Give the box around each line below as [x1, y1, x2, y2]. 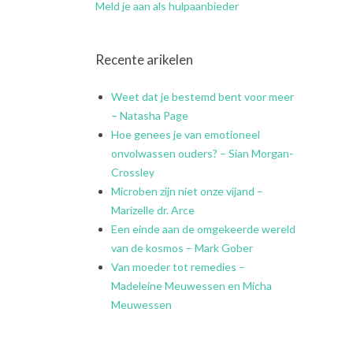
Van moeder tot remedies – [111, 260, 245, 274]
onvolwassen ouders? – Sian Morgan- [111, 147, 293, 161]
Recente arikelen [95, 50, 193, 68]
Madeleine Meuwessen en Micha [111, 279, 272, 293]
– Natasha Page [111, 109, 188, 123]
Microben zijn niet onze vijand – [111, 184, 263, 199]
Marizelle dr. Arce [111, 203, 195, 217]
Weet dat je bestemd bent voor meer [111, 90, 294, 104]
